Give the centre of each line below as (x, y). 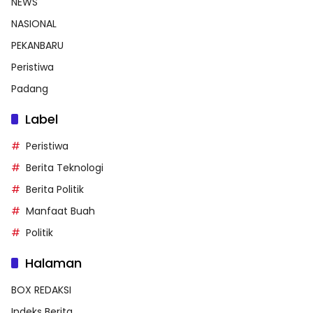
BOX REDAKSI (41, 290)
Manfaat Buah (60, 211)
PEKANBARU (37, 45)
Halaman (53, 263)
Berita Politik (55, 189)
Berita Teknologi (65, 167)
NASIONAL (34, 23)
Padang (30, 88)
